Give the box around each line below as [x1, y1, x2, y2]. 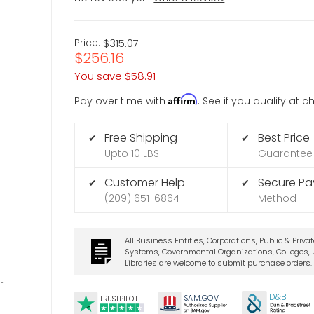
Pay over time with [74, 93, 169, 108]
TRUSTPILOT [100, 294, 138, 305]
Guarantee [257, 146, 313, 161]
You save [74, 68, 123, 83]
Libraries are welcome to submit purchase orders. [124, 257, 312, 268]
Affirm [168, 93, 198, 105]
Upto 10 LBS [104, 146, 160, 161]
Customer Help [104, 175, 186, 191]
